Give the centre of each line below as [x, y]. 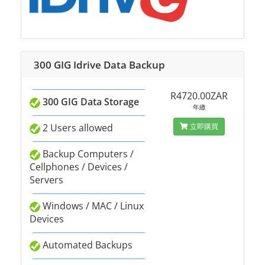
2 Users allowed [77, 128]
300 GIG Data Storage [91, 102]
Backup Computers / [87, 154]
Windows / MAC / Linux [92, 206]
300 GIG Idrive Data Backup [99, 65]
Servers [46, 180]
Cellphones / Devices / [79, 167]
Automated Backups [86, 245]
